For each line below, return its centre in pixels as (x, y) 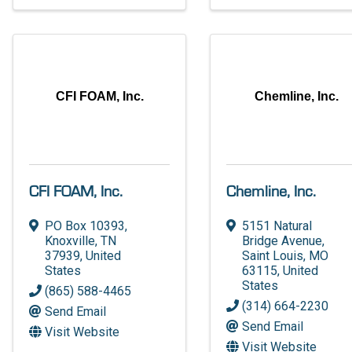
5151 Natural (277, 225)
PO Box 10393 (85, 225)
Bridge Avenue (282, 240)
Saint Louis (273, 255)
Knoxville (70, 240)
